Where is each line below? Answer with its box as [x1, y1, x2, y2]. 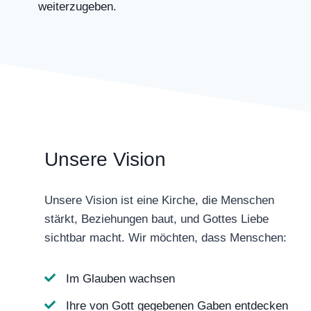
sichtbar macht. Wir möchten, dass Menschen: [44, 231, 287, 244]
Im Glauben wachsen [66, 272, 175, 285]
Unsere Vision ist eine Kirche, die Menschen [44, 194, 274, 207]
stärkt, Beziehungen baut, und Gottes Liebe [44, 212, 269, 226]
